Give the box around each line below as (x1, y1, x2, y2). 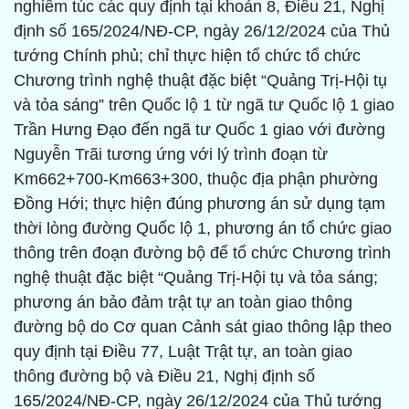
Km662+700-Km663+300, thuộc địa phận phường (14, 170, 378, 189)
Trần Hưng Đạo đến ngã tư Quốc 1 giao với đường (14, 121, 385, 140)
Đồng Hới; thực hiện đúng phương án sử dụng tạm (14, 194, 385, 214)
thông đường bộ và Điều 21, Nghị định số (14, 367, 315, 386)
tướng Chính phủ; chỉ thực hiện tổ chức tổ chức (14, 47, 361, 66)
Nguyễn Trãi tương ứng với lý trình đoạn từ (14, 145, 328, 164)
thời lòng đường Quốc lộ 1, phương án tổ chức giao (14, 219, 392, 238)
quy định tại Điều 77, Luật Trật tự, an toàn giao (14, 342, 352, 362)
